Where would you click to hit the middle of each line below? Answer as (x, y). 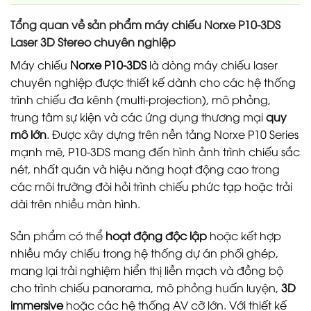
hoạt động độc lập (156, 235)
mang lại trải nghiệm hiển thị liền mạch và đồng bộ (147, 270)
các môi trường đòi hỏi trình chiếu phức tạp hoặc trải (151, 186)
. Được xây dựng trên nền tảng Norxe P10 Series (173, 134)
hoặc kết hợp (244, 235)
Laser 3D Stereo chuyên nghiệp (93, 41)
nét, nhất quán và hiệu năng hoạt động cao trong (145, 168)
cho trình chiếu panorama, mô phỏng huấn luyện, (146, 287)
